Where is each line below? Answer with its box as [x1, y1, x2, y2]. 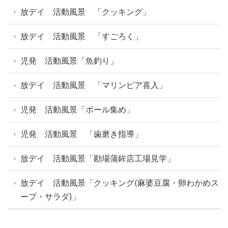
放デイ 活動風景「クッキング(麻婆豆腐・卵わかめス [20, 178, 219, 188]
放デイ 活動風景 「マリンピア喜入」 [20, 80, 167, 91]
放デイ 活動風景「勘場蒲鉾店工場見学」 [20, 153, 175, 164]
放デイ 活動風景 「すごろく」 [20, 31, 142, 42]
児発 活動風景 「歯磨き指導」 [20, 129, 142, 139]
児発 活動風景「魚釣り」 [20, 55, 118, 66]
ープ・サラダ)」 [20, 191, 80, 202]
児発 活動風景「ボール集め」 [20, 104, 134, 115]
